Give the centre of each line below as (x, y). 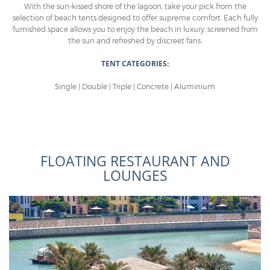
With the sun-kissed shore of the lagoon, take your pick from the (135, 6)
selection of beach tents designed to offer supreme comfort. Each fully (135, 17)
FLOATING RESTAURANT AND (135, 161)
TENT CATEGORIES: (135, 63)
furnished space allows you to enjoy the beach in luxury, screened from (135, 29)
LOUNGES (135, 175)
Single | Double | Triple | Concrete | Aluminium (135, 86)
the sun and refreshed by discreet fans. (135, 40)
